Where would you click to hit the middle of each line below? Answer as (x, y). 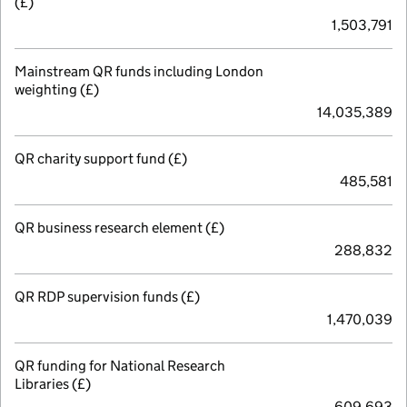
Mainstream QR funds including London (139, 71)
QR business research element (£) (119, 227)
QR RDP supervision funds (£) (107, 296)
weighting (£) (57, 89)
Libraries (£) (53, 383)
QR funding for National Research (120, 365)
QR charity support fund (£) (101, 158)
